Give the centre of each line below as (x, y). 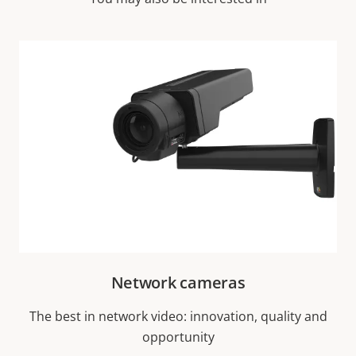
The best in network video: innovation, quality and (178, 316)
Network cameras (178, 282)
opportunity (178, 337)
